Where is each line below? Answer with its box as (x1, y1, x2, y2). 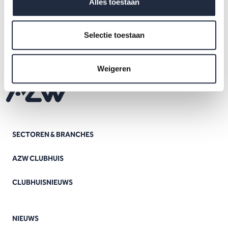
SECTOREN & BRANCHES (12, 130, 94, 139)
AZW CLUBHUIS (12, 154, 64, 163)
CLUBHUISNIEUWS (12, 178, 73, 187)
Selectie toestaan (83, 31, 145, 40)
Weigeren (97, 64, 131, 73)
